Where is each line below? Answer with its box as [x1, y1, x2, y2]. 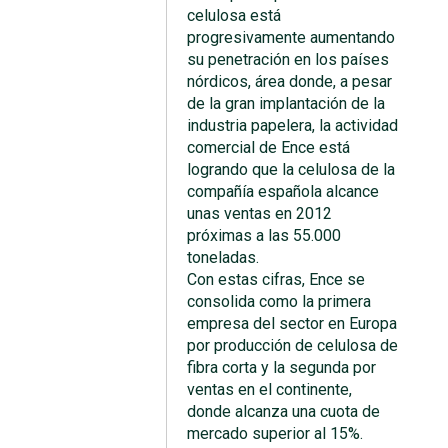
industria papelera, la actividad [187, 116, 399, 135]
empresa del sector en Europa [187, 314, 398, 333]
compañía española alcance [187, 182, 380, 201]
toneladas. [187, 248, 260, 267]
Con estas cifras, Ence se [187, 270, 366, 289]
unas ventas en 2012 [187, 204, 333, 223]
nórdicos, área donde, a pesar [187, 72, 393, 91]
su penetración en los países [187, 50, 390, 69]
